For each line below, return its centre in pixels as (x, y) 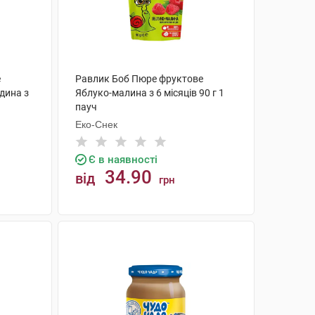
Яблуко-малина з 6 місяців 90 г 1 (149, 93)
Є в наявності (123, 160)
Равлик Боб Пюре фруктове (139, 79)
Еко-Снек (96, 124)
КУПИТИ (163, 232)
